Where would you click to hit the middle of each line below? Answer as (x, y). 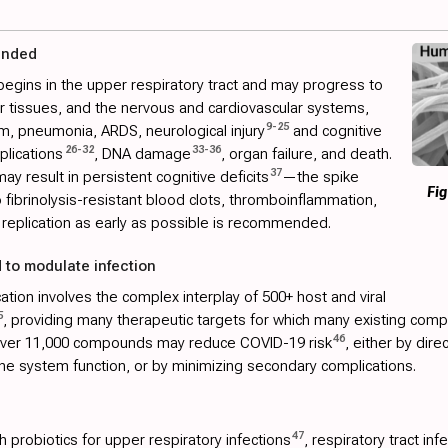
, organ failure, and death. (306, 154)
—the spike (320, 177)
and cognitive (335, 131)
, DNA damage (142, 154)
